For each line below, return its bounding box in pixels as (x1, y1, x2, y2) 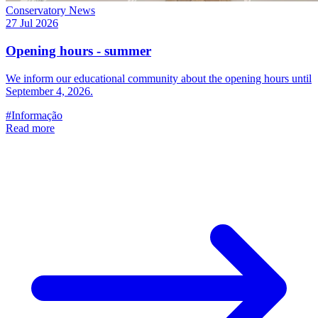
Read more (6, 121, 55, 134)
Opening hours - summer (6, 43, 151, 58)
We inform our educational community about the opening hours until (6, 72, 312, 84)
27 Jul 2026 (6, 17, 58, 30)
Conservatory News (6, 4, 95, 17)
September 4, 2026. (6, 84, 93, 97)
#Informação (6, 109, 62, 121)
